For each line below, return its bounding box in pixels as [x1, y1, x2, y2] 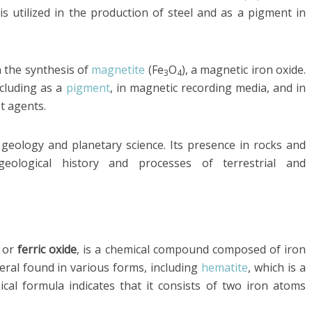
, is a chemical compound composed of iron [77, 242, 306, 257]
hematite [201, 260, 249, 275]
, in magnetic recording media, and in [109, 80, 306, 95]
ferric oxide [17, 242, 77, 257]
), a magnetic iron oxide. [181, 62, 306, 77]
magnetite [91, 62, 146, 77]
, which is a [248, 260, 306, 275]
